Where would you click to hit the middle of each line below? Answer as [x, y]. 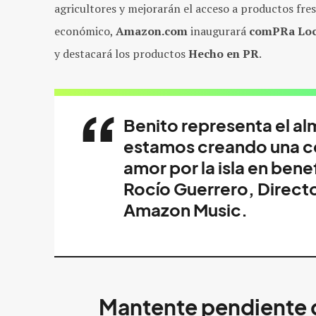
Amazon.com [152, 31]
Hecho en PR [224, 54]
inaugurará [218, 31]
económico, [85, 31]
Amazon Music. [186, 210]
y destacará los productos [121, 54]
